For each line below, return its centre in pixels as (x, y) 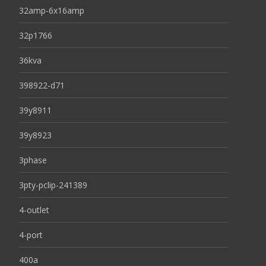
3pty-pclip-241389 (53, 185)
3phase (33, 160)
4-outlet (34, 210)
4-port (31, 235)
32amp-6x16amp (52, 11)
